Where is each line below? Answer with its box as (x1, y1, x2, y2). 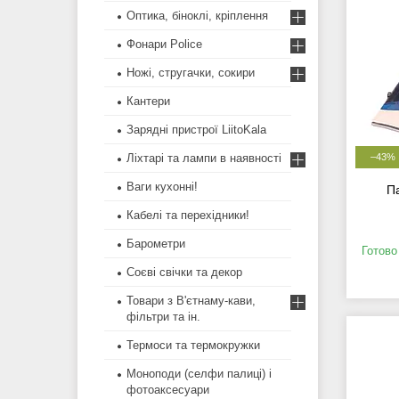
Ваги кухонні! (126, 180, 198, 194)
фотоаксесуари (126, 383, 209, 397)
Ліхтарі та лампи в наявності (126, 151, 281, 166)
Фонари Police (126, 37, 202, 52)
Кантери (126, 94, 170, 109)
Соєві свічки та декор (126, 265, 242, 280)
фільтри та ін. (126, 310, 200, 324)
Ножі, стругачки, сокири (126, 66, 255, 80)
